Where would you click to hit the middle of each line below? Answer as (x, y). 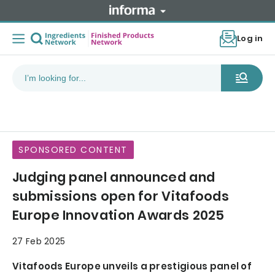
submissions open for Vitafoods (121, 196)
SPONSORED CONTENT (73, 150)
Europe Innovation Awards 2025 (118, 215)
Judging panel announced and (114, 177)
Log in (250, 39)
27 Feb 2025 (39, 242)
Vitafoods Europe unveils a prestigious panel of (132, 266)
